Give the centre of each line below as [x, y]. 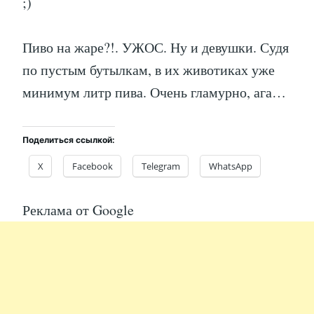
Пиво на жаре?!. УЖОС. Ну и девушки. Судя [156, 48]
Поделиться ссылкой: [69, 140]
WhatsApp [231, 166]
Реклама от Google [78, 210]
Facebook [93, 166]
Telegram [161, 166]
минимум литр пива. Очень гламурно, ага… [154, 93]
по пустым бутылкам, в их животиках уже [149, 70]
